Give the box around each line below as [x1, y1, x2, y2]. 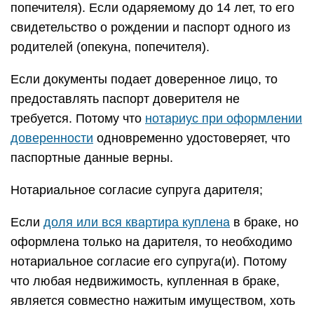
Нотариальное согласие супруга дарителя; [11, 183, 263, 197]
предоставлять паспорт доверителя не [11, 92, 240, 106]
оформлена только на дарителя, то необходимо [11, 235, 292, 249]
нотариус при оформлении [145, 111, 302, 125]
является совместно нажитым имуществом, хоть [11, 294, 295, 308]
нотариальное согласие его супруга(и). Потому [11, 254, 287, 268]
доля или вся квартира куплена [43, 215, 230, 229]
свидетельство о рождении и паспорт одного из [11, 20, 290, 34]
